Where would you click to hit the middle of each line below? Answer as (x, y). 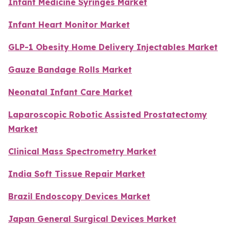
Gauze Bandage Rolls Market (70, 70)
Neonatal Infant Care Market (70, 92)
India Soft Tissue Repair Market (77, 174)
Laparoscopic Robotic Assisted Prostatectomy (108, 115)
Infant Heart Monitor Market (69, 25)
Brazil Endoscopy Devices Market (79, 197)
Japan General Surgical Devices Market (92, 219)
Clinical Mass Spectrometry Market (82, 152)
